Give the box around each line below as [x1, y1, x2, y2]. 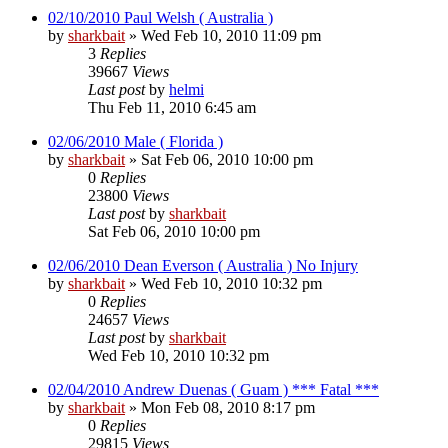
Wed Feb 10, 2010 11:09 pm [141, 26, 321, 44]
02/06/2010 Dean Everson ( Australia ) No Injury [48, 256, 358, 274]
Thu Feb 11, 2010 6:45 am [88, 98, 256, 116]
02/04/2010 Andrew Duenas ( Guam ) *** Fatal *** [48, 380, 379, 398]
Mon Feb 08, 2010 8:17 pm [141, 398, 315, 416]
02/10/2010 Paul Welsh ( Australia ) [48, 8, 273, 26]
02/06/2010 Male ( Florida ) [48, 132, 223, 150]
